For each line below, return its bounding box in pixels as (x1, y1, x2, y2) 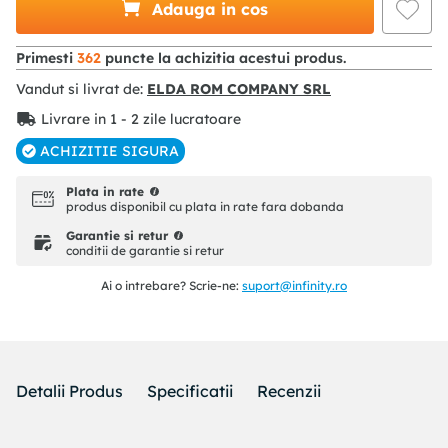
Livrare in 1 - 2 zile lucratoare (41, 110, 241, 129)
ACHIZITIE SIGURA (40, 142, 179, 161)
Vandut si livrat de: (16, 80, 143, 99)
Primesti (16, 49, 77, 68)
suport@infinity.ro (242, 278, 347, 294)
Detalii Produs (16, 381, 123, 402)
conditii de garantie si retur (66, 243, 224, 259)
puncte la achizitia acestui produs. (101, 49, 346, 68)
